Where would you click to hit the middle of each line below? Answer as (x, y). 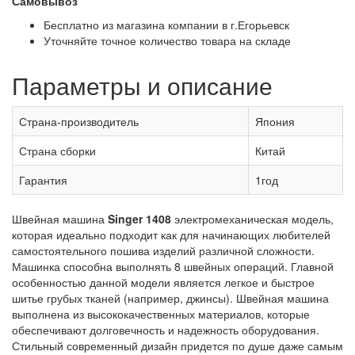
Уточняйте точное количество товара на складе (167, 41)
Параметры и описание (142, 86)
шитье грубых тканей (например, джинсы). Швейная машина (170, 298)
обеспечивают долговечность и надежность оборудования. (166, 330)
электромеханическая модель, (254, 219)
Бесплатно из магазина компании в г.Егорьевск (166, 25)
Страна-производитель (79, 122)
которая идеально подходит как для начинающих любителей (171, 235)
